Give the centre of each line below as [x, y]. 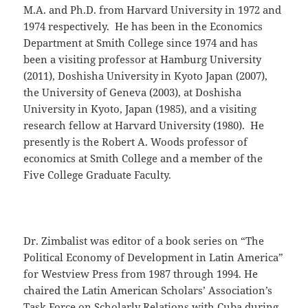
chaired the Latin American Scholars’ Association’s [148, 290]
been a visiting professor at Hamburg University [143, 59]
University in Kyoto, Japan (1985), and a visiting [140, 109]
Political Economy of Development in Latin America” [154, 257]
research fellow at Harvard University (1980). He [144, 125]
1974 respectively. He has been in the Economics [143, 26]
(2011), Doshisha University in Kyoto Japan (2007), [146, 76]
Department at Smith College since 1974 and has [141, 43]
